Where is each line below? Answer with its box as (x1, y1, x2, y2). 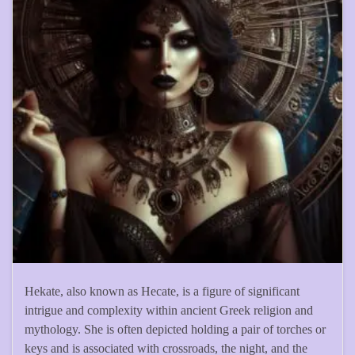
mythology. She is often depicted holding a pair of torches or (25, 323, 326, 337)
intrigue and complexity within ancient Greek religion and (25, 303, 313, 318)
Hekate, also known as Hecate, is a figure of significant (25, 284, 300, 299)
